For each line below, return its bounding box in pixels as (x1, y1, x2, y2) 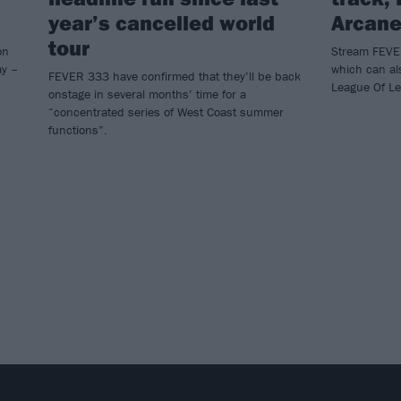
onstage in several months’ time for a (48, 86, 246, 103)
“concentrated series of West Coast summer (48, 104, 284, 121)
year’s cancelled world (48, 9, 275, 37)
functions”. (48, 122, 107, 139)
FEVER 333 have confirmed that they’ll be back (48, 68, 301, 85)
